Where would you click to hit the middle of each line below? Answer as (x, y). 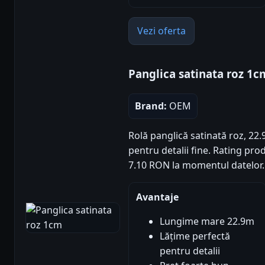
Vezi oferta (161, 30)
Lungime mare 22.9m (207, 221)
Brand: (151, 106)
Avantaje (157, 197)
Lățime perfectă (195, 236)
